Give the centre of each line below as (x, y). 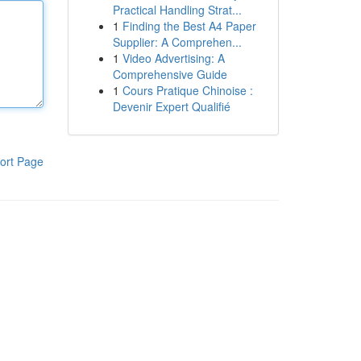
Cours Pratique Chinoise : (187, 90)
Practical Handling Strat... (177, 10)
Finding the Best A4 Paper (189, 26)
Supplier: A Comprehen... (177, 42)
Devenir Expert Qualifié (171, 106)
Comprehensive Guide (170, 74)
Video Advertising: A (173, 58)
